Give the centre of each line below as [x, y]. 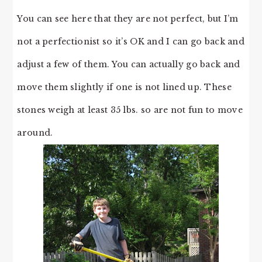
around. [35, 132]
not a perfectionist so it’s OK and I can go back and [131, 41]
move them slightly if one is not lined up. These [124, 87]
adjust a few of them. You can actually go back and [129, 64]
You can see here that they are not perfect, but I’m [128, 18]
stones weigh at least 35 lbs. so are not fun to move [130, 110]
